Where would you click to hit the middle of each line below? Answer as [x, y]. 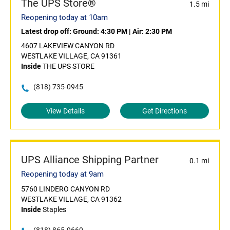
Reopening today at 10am [64, 18]
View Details [65, 111]
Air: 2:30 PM [152, 32]
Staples [54, 210]
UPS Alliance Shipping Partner [90, 160]
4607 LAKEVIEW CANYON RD [68, 46]
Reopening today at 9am [62, 174]
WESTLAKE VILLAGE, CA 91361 [71, 56]
